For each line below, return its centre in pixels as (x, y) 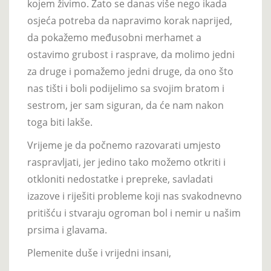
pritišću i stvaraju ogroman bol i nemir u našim (134, 213)
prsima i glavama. (67, 230)
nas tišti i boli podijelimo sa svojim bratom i (126, 88)
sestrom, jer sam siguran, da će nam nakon (126, 105)
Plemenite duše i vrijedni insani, (99, 253)
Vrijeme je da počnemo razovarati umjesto (124, 145)
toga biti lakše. (60, 122)
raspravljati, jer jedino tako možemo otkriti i (126, 162)
